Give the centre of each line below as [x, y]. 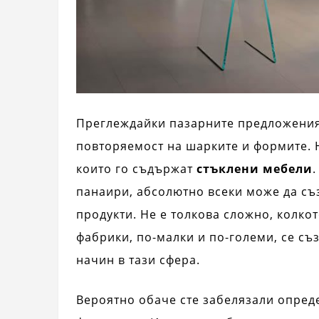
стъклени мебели [255, 169]
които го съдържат [136, 169]
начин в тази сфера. [138, 260]
